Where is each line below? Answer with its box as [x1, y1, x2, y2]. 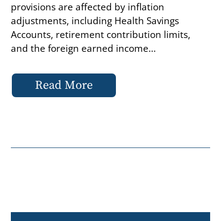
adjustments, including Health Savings [11, 13, 180, 27]
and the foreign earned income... [11, 41, 156, 55]
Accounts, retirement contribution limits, [11, 27, 191, 41]
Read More [35, 77, 93, 93]
